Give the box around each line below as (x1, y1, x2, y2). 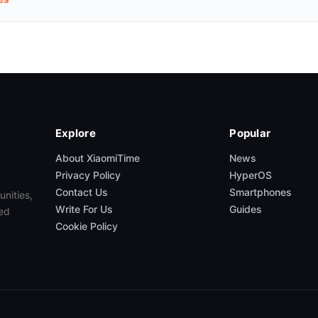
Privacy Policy (55, 169, 121, 182)
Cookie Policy (55, 220, 118, 233)
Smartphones (229, 186, 292, 199)
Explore (55, 126, 96, 141)
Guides (229, 203, 263, 216)
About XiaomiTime (55, 152, 140, 165)
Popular (229, 126, 271, 141)
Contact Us (55, 186, 108, 199)
